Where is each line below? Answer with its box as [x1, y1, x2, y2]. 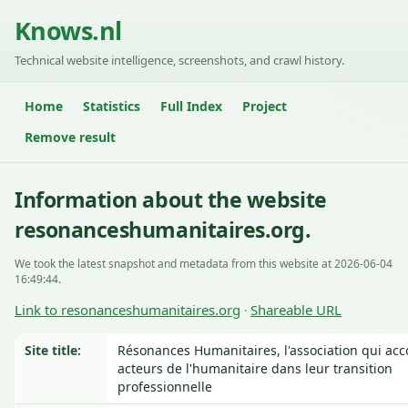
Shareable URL [250, 301, 342, 319]
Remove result [25, 128, 116, 146]
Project [242, 97, 287, 115]
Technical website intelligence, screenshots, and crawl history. [15, 52, 344, 68]
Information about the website [15, 185, 327, 214]
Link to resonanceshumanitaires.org [15, 301, 240, 319]
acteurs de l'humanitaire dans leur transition [117, 360, 393, 377]
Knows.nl [15, 14, 122, 47]
